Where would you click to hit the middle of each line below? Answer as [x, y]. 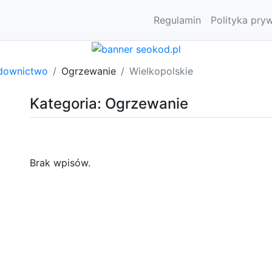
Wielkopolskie [161, 71]
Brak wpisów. [60, 162]
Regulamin [177, 20]
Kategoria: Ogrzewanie [109, 103]
